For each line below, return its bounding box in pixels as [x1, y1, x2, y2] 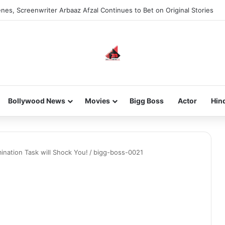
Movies [84, 96, 110, 105]
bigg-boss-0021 [93, 148, 143, 156]
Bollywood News [8, 96, 65, 105]
